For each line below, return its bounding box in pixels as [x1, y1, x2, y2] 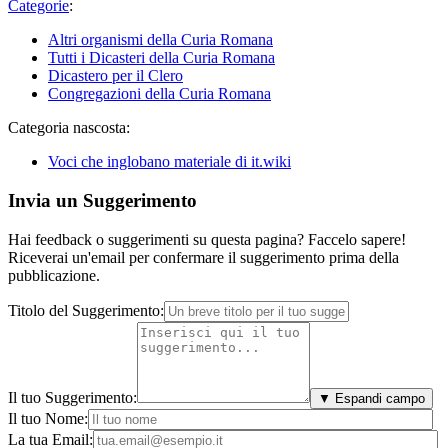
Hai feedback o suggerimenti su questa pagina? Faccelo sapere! [8, 230, 406, 248]
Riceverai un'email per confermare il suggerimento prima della [8, 248, 399, 266]
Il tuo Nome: [8, 409, 88, 427]
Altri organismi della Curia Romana [48, 31, 273, 49]
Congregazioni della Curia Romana [48, 85, 271, 103]
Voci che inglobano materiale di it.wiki [48, 153, 291, 171]
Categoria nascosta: [8, 119, 130, 137]
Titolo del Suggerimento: [8, 301, 164, 319]
